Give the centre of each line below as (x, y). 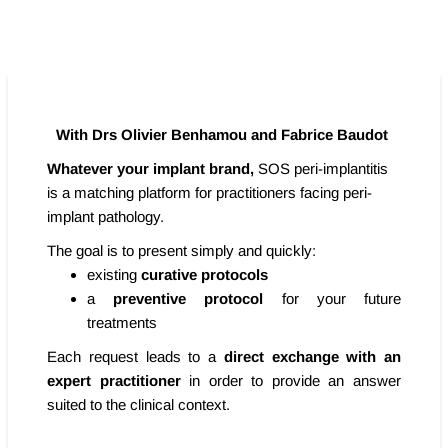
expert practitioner (114, 380)
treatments (122, 322)
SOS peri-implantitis (323, 168)
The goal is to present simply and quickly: (181, 250)
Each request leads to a (135, 356)
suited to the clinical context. (138, 404)
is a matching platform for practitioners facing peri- (209, 192)
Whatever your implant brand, (152, 168)
